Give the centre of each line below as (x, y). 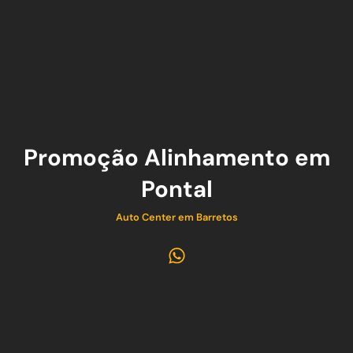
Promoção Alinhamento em (176, 158)
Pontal (176, 190)
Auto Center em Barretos (176, 217)
